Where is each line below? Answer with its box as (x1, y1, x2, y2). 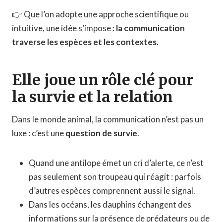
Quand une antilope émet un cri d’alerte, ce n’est (29, 157, 204, 168)
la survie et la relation (12, 87, 173, 106)
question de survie (65, 127, 137, 138)
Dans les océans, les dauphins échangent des (29, 199, 191, 210)
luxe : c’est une (12, 127, 65, 138)
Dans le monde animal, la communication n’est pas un (12, 113, 204, 124)
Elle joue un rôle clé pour (12, 70, 193, 89)
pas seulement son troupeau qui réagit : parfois (29, 171, 201, 182)
